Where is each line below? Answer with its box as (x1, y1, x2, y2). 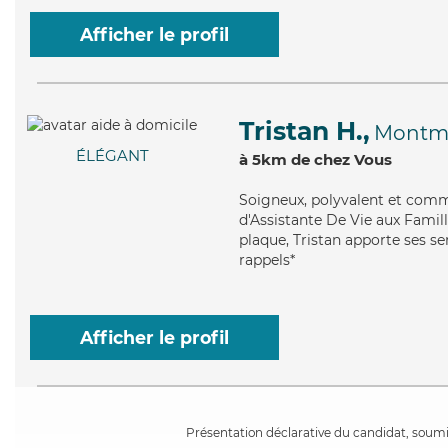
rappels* (239, 251, 295, 269)
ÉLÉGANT (75, 146, 149, 166)
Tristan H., (239, 116, 370, 146)
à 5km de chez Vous (239, 150, 392, 169)
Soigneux (239, 191, 304, 209)
